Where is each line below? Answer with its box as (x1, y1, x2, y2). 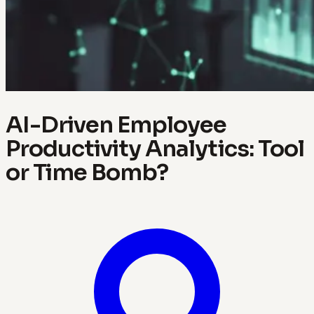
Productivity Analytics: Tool (6, 134, 304, 163)
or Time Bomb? (6, 158, 169, 186)
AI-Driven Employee (6, 110, 227, 139)
